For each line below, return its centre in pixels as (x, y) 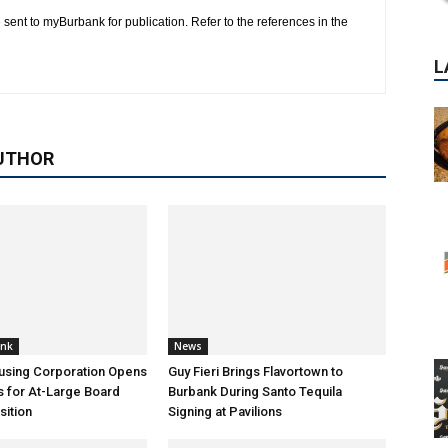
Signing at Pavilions (225, 411)
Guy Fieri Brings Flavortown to (255, 371)
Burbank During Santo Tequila (255, 391)
